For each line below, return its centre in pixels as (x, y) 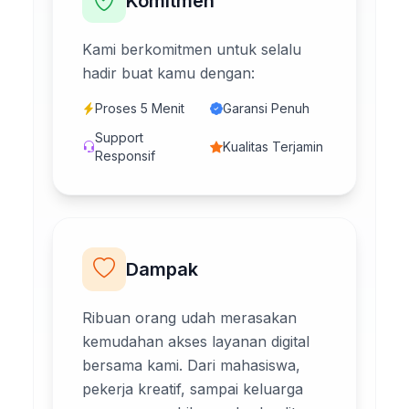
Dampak (162, 269)
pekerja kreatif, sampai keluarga (193, 388)
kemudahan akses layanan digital (196, 341)
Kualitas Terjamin (273, 146)
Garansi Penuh (266, 108)
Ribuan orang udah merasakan (189, 317)
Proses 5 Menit (140, 108)
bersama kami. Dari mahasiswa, (191, 365)
